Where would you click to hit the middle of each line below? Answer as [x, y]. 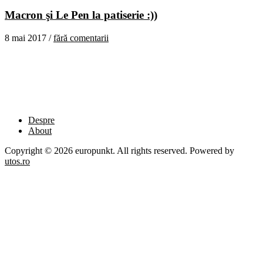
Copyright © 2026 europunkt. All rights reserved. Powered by [119, 151]
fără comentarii [81, 38]
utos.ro [17, 161]
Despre [41, 120]
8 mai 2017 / [29, 38]
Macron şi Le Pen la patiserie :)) [81, 15]
